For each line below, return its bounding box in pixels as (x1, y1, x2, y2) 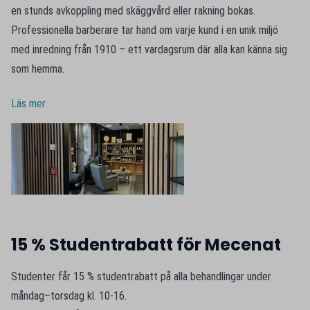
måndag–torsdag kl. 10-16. (11, 289, 127, 302)
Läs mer (11, 97, 46, 110)
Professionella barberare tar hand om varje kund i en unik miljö (11, 24, 278, 37)
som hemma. (11, 62, 64, 75)
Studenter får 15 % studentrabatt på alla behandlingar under (11, 270, 271, 283)
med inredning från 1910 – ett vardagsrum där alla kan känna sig (11, 43, 287, 56)
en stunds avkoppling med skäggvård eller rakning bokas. (11, 4, 255, 17)
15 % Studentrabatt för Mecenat (11, 233, 281, 256)
